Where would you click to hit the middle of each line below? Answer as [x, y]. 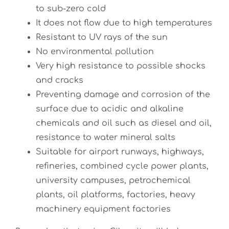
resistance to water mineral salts [106, 138]
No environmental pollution [95, 52]
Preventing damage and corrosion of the [123, 95]
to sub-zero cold [71, 9]
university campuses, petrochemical [113, 180]
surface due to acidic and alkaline [110, 109]
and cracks [60, 80]
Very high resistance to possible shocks [121, 66]
